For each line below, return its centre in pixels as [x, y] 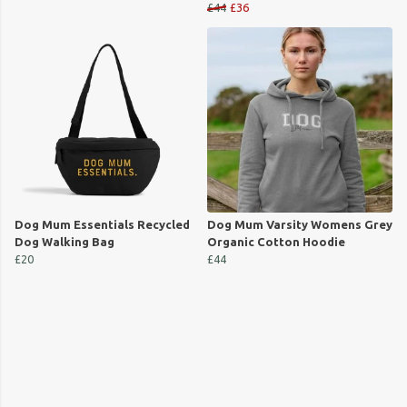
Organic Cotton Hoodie [276, 242]
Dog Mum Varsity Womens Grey [300, 225]
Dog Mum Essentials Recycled [102, 225]
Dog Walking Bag [65, 242]
